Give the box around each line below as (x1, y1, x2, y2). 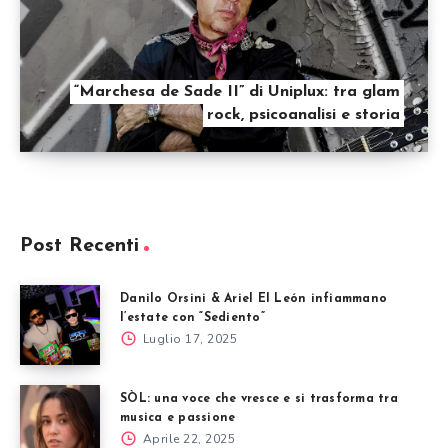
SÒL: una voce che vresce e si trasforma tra (120, 392, 398, 405)
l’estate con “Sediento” (120, 311, 265, 324)
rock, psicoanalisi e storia (207, 106, 400, 123)
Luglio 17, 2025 (139, 330, 237, 347)
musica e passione (120, 411, 236, 424)
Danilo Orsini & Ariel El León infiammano (120, 292, 387, 305)
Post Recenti (20, 235, 139, 256)
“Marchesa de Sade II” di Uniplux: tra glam (74, 83, 400, 100)
